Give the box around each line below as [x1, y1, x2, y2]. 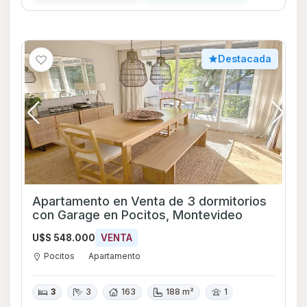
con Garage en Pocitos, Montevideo [58, 208, 243, 223]
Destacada [218, 53, 271, 65]
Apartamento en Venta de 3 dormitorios [32, 194, 267, 209]
